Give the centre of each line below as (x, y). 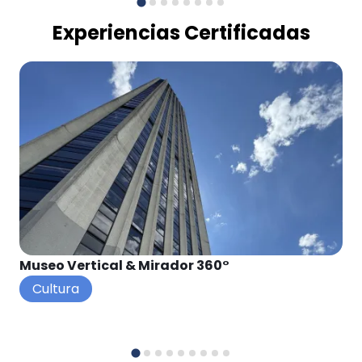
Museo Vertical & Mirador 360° (124, 265)
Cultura (56, 288)
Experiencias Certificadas (181, 32)
